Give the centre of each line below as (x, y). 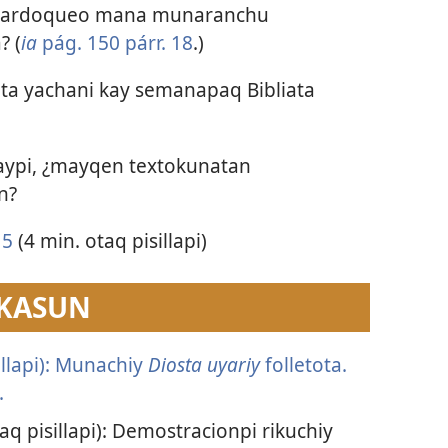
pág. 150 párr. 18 (117, 43)
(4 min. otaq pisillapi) (109, 240)
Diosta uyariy (206, 365)
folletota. (305, 365)
